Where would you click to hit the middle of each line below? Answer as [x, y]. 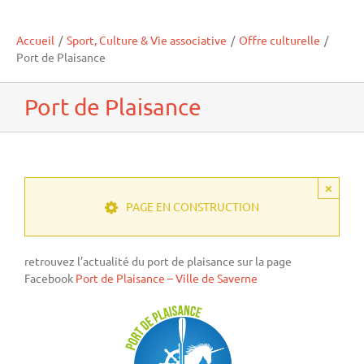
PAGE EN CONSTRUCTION [193, 206]
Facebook [49, 277]
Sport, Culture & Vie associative [147, 39]
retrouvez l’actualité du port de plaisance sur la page [158, 260]
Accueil [35, 39]
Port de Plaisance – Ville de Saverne [165, 277]
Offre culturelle [279, 39]
